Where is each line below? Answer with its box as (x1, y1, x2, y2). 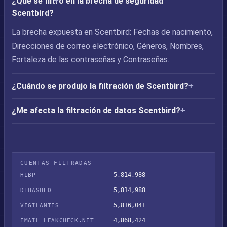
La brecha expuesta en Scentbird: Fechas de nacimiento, (12, 27, 213, 37)
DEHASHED (20, 187, 52, 194)
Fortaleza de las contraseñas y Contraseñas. (12, 55, 169, 64)
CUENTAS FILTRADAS (20, 160, 92, 166)
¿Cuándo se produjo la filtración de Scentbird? (12, 81, 188, 91)
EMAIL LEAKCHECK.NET (20, 217, 94, 224)
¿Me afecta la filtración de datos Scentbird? (12, 106, 180, 116)
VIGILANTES (20, 202, 59, 209)
